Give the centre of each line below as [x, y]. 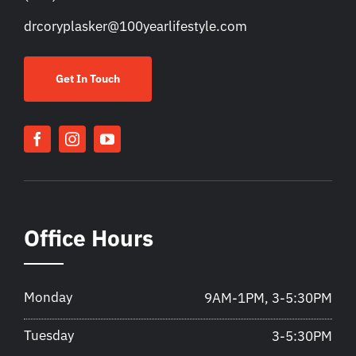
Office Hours [89, 238]
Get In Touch [88, 79]
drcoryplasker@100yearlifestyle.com [135, 27]
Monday [48, 298]
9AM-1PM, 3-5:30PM [268, 298]
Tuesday [49, 336]
